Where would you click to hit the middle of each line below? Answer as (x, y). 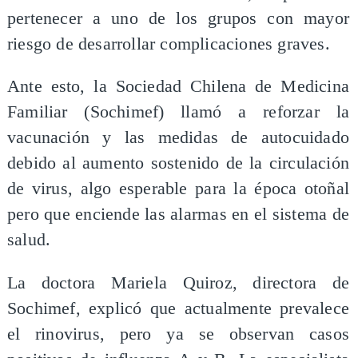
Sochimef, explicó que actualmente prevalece (178, 308)
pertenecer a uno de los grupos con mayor (178, 18)
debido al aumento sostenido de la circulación (178, 163)
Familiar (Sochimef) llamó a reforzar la (178, 112)
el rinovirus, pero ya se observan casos (178, 334)
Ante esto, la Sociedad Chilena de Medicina (178, 87)
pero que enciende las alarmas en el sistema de (178, 215)
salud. (29, 240)
